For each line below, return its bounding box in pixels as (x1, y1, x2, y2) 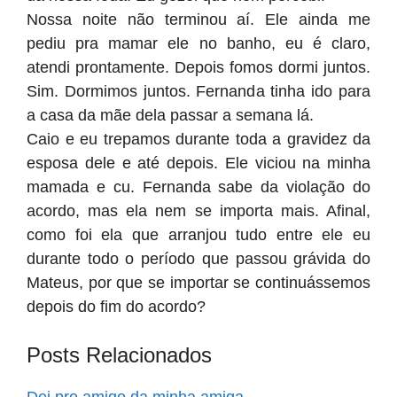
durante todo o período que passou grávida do (27, 250, 370, 268)
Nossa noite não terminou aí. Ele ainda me (27, 11, 370, 28)
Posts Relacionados (27, 343, 212, 367)
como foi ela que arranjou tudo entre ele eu (27, 226, 370, 244)
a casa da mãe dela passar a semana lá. (27, 106, 314, 124)
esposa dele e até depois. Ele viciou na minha (27, 154, 370, 172)
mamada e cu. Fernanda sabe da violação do (27, 178, 370, 196)
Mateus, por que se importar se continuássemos (27, 274, 370, 292)
